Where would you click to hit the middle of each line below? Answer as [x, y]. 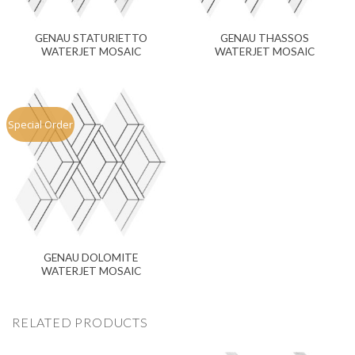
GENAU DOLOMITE [91, 257]
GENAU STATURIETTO [91, 38]
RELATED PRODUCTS [80, 322]
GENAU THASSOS [264, 38]
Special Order [41, 124]
